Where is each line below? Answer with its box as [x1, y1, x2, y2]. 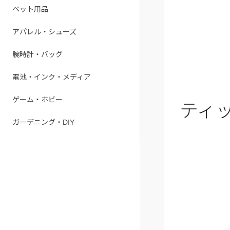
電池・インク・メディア [12, 73, 91, 81]
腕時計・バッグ [12, 50, 63, 59]
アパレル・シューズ [12, 28, 76, 36]
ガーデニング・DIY [12, 118, 74, 126]
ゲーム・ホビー [12, 95, 63, 104]
